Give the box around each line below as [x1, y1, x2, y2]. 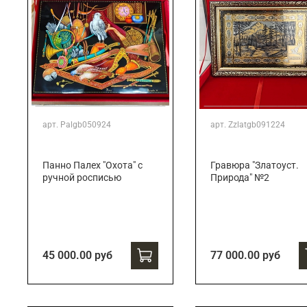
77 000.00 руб [210, 248, 280, 262]
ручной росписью [42, 171, 121, 184]
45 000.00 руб [42, 248, 112, 262]
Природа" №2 [210, 171, 269, 184]
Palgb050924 [60, 119, 111, 130]
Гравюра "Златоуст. [210, 159, 299, 171]
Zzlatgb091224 [228, 119, 285, 130]
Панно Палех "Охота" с [42, 159, 143, 171]
